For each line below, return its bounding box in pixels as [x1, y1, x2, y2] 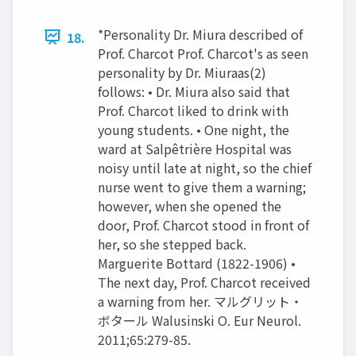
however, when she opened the [98, 195, 281, 215]
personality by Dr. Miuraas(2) [98, 62, 266, 82]
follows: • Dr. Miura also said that [98, 81, 290, 101]
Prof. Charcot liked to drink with [98, 100, 288, 120]
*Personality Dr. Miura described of [98, 24, 303, 44]
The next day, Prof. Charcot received [98, 272, 311, 292]
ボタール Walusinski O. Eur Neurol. [98, 310, 301, 330]
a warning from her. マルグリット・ [98, 291, 303, 311]
